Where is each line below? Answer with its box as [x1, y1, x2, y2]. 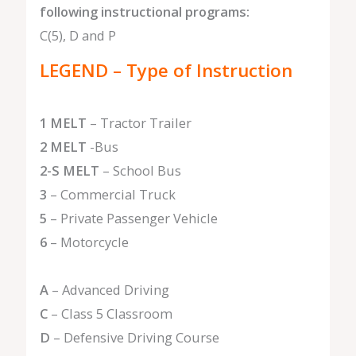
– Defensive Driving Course [49, 328, 219, 347]
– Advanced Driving [48, 281, 169, 300]
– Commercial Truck [46, 185, 176, 204]
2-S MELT [39, 161, 99, 180]
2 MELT [39, 137, 87, 157]
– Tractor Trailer [86, 114, 192, 133]
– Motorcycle [46, 233, 129, 252]
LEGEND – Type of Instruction [39, 58, 292, 83]
